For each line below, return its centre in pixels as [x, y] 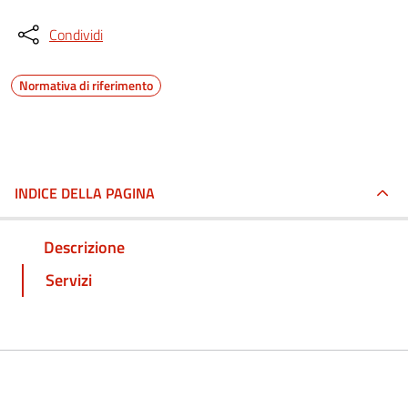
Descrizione [84, 247]
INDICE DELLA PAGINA [85, 193]
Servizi [69, 280]
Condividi [76, 35]
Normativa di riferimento [86, 85]
